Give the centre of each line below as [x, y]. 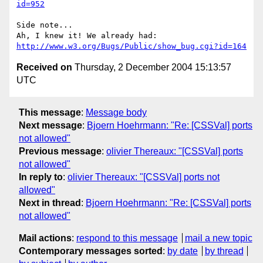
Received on [44, 68]
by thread [224, 251]
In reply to [41, 177]
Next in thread [50, 203]
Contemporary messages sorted [91, 251]
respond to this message [127, 238]
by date [183, 251]
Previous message [60, 151]
